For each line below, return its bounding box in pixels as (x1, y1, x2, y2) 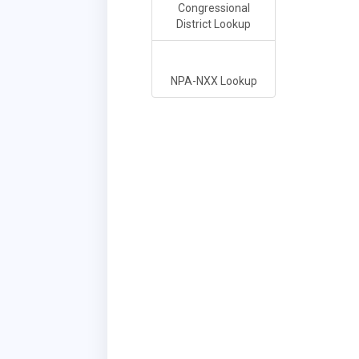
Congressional (177, 2, 250, 15)
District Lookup (176, 18, 252, 31)
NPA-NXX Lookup (170, 75, 257, 88)
